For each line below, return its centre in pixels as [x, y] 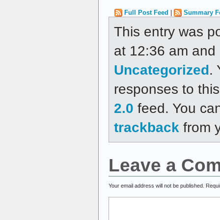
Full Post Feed [146, 12]
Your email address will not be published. [156, 186]
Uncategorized [162, 70]
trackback [147, 127]
